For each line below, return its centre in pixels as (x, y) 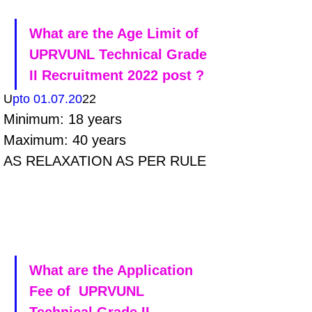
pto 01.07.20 (47, 99)
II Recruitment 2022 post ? (117, 75)
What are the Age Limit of (116, 33)
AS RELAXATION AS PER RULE (105, 161)
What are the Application (113, 270)
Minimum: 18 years (65, 119)
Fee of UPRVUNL (89, 291)
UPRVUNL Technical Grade (120, 54)
